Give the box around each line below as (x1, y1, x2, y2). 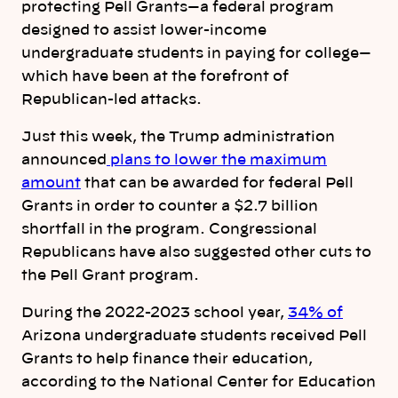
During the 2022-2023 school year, (21, 306, 288, 321)
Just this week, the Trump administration (21, 130, 335, 145)
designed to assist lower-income (21, 22, 267, 37)
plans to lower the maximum (107, 153, 327, 168)
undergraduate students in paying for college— (21, 45, 371, 60)
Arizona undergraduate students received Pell (21, 329, 367, 344)
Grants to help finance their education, (21, 352, 313, 367)
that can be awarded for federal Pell (81, 176, 354, 191)
